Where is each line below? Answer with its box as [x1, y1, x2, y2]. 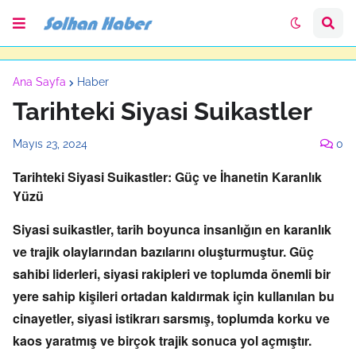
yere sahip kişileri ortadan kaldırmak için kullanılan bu [13, 287, 335, 305]
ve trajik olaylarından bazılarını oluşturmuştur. [13, 242, 286, 261]
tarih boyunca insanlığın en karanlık [114, 220, 331, 238]
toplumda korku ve [214, 309, 330, 327]
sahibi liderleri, [13, 265, 100, 283]
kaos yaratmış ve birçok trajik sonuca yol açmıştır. [13, 331, 311, 350]
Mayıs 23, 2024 [13, 137, 87, 150]
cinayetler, [13, 309, 74, 327]
